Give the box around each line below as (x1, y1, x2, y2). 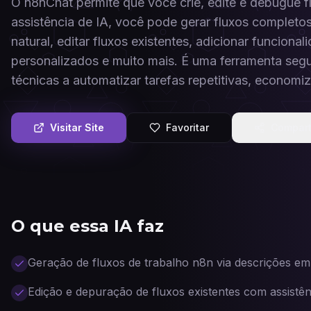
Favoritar (166, 121, 209, 133)
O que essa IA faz (11, 216, 164, 236)
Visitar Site (50, 121, 104, 133)
